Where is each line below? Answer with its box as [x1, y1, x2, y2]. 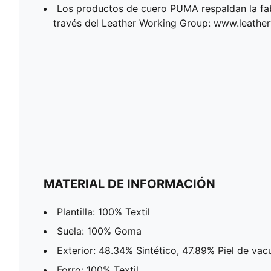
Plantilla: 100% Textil [57, 205, 150, 218]
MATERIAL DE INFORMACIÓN [44, 176, 215, 191]
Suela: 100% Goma [57, 224, 142, 237]
